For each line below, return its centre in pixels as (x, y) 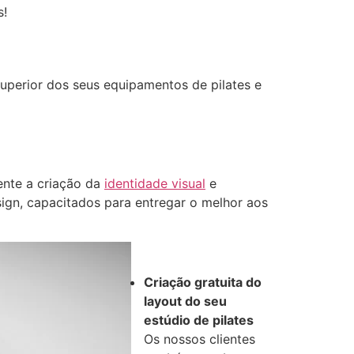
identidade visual (155, 183)
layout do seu (185, 301)
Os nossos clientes (200, 339)
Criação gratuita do (203, 282)
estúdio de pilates (199, 320)
